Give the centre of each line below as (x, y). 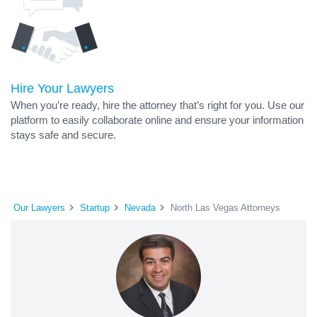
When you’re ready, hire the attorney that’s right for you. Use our (157, 105)
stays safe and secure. (63, 135)
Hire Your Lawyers (62, 88)
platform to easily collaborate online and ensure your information (157, 120)
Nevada (140, 207)
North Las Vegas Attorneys (225, 207)
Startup (95, 207)
